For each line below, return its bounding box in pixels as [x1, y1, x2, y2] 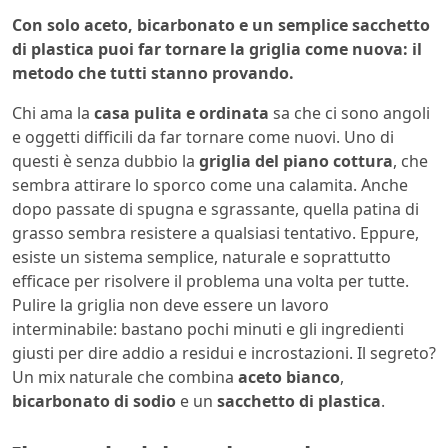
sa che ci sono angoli [269, 101, 430, 124]
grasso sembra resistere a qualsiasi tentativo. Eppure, [12, 221, 419, 244]
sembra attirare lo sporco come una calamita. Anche [12, 173, 408, 196]
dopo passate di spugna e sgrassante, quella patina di [12, 197, 419, 220]
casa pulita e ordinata [94, 101, 269, 124]
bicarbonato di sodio [12, 389, 176, 412]
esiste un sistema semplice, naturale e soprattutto [12, 245, 391, 268]
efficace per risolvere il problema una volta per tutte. [12, 269, 409, 292]
